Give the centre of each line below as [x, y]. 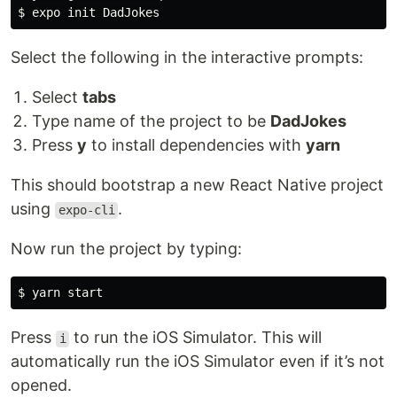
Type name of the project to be [151, 121]
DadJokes [308, 121]
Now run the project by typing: [126, 249]
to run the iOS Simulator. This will [196, 338]
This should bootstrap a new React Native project [197, 185]
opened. [41, 385]
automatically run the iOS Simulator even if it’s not [198, 362]
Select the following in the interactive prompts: [187, 58]
